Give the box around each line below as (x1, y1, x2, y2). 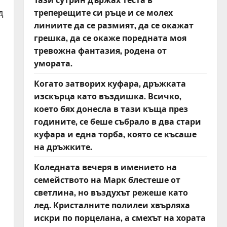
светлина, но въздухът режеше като (33, 186, 188, 198)
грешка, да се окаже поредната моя (33, 31, 186, 44)
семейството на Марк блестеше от (33, 173, 180, 185)
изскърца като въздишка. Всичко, (33, 90, 181, 102)
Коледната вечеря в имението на (33, 161, 177, 173)
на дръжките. (33, 140, 92, 153)
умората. (33, 57, 72, 69)
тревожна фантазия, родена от (33, 44, 167, 56)
